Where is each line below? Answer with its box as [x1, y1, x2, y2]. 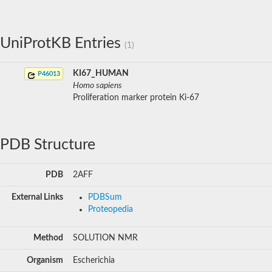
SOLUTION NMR [73, 233, 138, 242]
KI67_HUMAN [73, 69, 129, 78]
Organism [27, 256, 63, 265]
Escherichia [73, 256, 115, 265]
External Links [12, 192, 63, 202]
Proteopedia [88, 205, 133, 214]
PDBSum [88, 192, 122, 202]
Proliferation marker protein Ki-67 [73, 93, 199, 102]
